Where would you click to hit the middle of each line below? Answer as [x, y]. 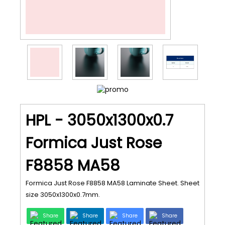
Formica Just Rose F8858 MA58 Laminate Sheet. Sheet [113, 183]
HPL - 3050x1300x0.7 [99, 121]
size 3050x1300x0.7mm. [63, 195]
